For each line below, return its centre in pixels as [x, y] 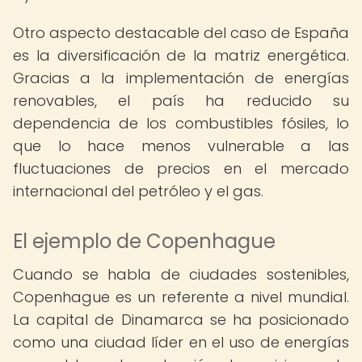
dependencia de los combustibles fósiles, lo [181, 123]
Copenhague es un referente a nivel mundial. [181, 297]
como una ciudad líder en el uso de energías [181, 342]
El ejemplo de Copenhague [144, 241]
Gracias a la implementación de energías [181, 78]
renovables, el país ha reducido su [181, 101]
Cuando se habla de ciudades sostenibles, [181, 274]
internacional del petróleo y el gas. [138, 191]
